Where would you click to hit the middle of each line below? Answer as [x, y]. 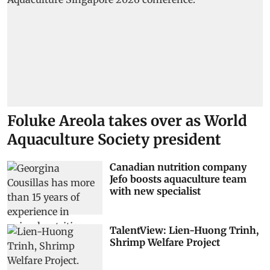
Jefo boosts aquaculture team [178, 179]
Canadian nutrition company [178, 167]
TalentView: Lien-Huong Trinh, [184, 230]
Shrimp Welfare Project [165, 242]
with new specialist [155, 191]
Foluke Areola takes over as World [127, 121]
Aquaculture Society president [114, 140]
